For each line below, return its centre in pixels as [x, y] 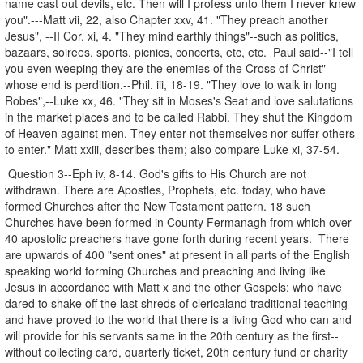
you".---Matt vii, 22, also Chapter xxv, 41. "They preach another [167, 19]
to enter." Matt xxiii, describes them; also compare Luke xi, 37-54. [172, 149]
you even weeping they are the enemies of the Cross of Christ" [165, 68]
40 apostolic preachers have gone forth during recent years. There [177, 238]
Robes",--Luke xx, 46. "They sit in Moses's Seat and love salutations [179, 100]
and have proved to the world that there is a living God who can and [178, 319]
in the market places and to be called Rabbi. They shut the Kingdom [179, 116]
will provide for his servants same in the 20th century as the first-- [172, 335]
